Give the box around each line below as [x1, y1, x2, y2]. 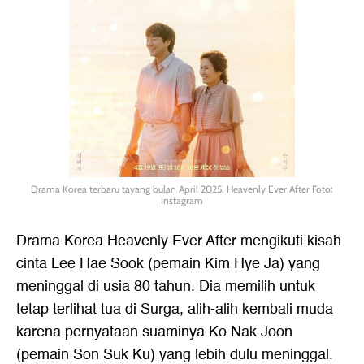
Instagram [161, 194, 203, 206]
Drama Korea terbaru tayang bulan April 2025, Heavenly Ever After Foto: [31, 183, 333, 195]
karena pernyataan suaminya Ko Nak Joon [16, 320, 292, 344]
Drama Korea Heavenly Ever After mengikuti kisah [16, 229, 341, 253]
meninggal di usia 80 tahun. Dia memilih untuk [16, 275, 315, 298]
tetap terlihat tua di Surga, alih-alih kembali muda [16, 297, 333, 321]
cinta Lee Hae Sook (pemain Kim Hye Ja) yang [16, 252, 320, 275]
